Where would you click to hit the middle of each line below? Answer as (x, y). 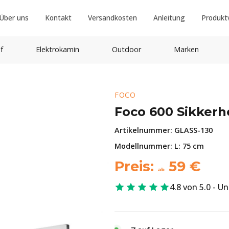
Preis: (136, 166)
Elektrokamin (57, 49)
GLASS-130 (193, 130)
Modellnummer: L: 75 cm (159, 146)
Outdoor (126, 49)
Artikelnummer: (144, 130)
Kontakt (58, 18)
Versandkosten (112, 18)
